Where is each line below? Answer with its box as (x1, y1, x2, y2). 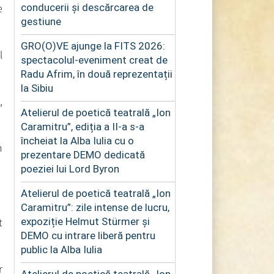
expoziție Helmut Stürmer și (20, 215, 150, 228)
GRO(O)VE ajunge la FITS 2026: (20, 39, 165, 52)
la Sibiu (20, 81, 53, 94)
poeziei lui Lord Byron (20, 162, 119, 175)
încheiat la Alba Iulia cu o (20, 134, 134, 147)
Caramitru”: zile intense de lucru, (20, 201, 169, 213)
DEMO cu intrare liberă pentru (20, 229, 155, 242)
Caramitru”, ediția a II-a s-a (20, 120, 144, 133)
